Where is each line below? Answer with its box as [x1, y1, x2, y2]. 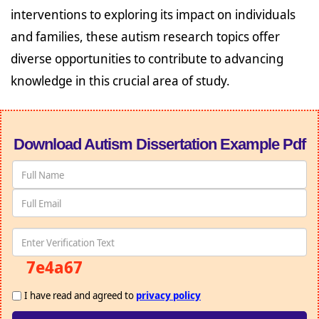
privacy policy [136, 288, 201, 303]
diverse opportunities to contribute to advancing [11, 50, 283, 67]
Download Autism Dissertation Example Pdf [14, 135, 305, 153]
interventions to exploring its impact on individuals [11, 6, 296, 23]
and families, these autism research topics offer [11, 28, 280, 45]
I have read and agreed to [24, 288, 136, 303]
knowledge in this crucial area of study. [11, 72, 230, 89]
